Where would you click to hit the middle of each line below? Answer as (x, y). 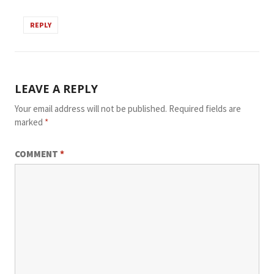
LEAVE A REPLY (56, 88)
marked (29, 122)
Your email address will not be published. (91, 108)
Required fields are (205, 108)
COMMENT (37, 154)
